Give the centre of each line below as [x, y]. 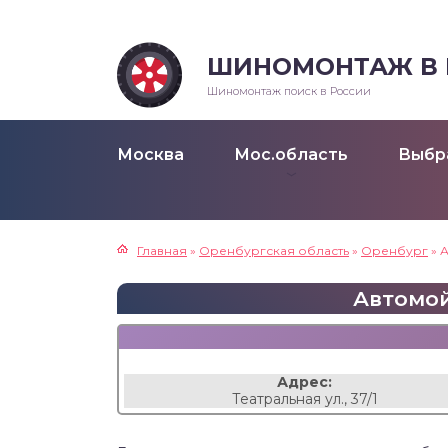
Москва [150, 154]
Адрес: [305, 382]
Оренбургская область [274, 250]
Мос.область [291, 154]
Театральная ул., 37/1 [304, 399]
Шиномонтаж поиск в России [289, 91]
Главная [162, 250]
